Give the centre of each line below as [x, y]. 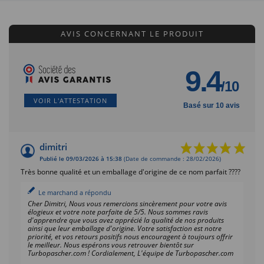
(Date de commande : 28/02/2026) [171, 159]
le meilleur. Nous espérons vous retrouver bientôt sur [111, 245]
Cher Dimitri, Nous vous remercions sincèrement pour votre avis [127, 203]
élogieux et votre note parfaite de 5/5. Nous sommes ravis [118, 212]
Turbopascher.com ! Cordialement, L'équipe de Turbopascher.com [131, 253]
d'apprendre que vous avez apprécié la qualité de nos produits [126, 220]
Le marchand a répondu [75, 192]
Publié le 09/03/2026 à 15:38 [81, 159]
